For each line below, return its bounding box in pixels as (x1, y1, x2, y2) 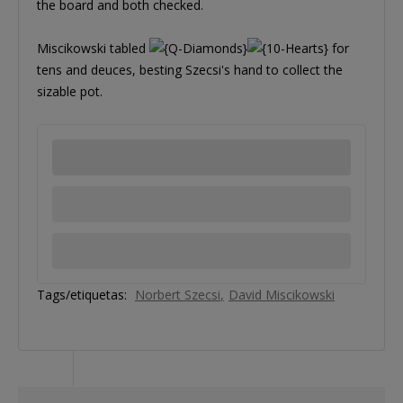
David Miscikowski (228, 285, 335, 303)
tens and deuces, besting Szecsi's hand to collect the (37, 60, 343, 78)
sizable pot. (37, 82, 103, 100)
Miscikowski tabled (37, 39, 149, 57)
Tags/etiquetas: (37, 285, 127, 303)
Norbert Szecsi (135, 285, 220, 303)
